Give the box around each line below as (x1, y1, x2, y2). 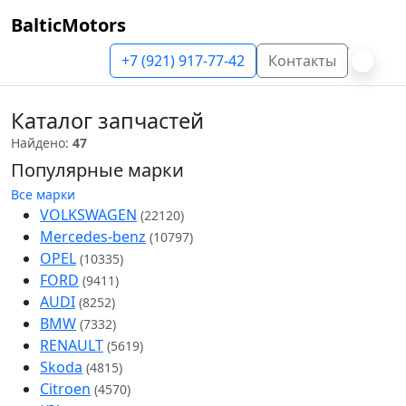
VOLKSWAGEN (40, 205, 137, 225)
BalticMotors (11, 13, 126, 37)
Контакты (268, 51, 336, 71)
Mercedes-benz (40, 227, 146, 246)
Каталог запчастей (11, 106, 204, 135)
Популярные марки (11, 158, 184, 182)
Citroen (40, 379, 91, 399)
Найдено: (11, 134, 72, 151)
